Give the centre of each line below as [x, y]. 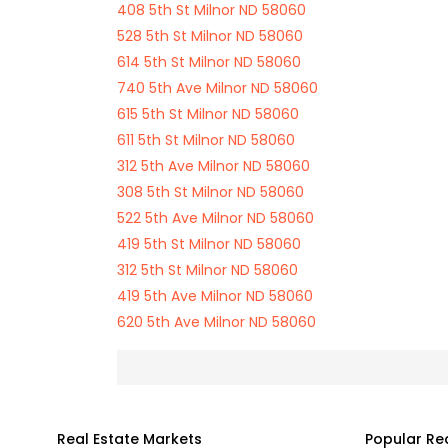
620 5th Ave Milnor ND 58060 [216, 322]
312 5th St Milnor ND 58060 [207, 270]
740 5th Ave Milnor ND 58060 [217, 88]
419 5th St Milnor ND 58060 [209, 244]
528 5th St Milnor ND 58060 [210, 36]
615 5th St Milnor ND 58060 [208, 114]
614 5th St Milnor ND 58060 [209, 62]
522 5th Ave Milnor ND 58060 [215, 218]
